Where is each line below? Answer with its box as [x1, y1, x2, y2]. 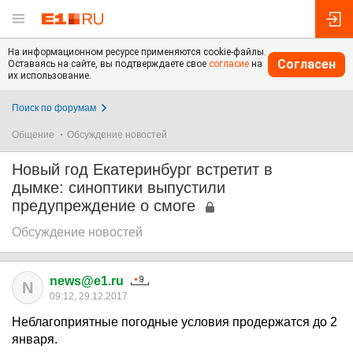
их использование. [8, 70, 91, 81]
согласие [209, 58, 249, 69]
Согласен [277, 56, 336, 72]
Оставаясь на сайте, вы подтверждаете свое [8, 58, 209, 69]
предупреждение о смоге [12, 197, 195, 214]
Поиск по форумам [12, 102, 96, 113]
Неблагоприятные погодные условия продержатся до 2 [12, 315, 337, 329]
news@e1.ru [50, 274, 124, 288]
